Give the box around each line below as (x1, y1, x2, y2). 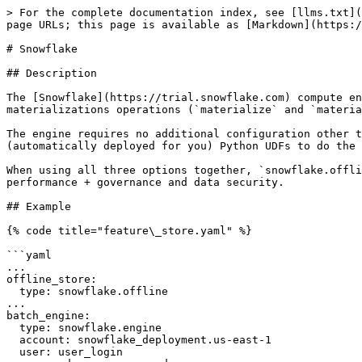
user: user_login (6, 346, 19, 358)
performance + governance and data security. (6, 176, 284, 188)
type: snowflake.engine (6, 322, 19, 334)
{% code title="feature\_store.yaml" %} (6, 225, 252, 237)
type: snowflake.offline (6, 285, 19, 297)
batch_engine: (6, 309, 90, 322)
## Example (6, 200, 71, 213)
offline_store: (6, 273, 97, 285)
